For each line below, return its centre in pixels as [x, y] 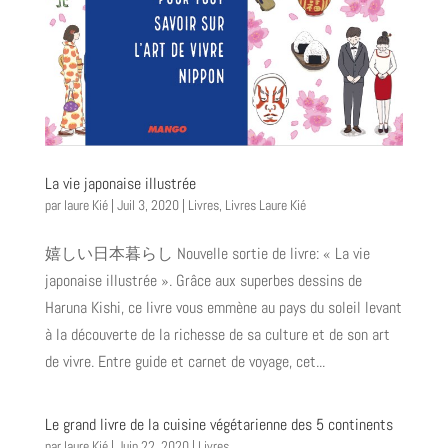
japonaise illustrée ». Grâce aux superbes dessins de [203, 281]
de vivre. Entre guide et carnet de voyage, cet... [184, 362]
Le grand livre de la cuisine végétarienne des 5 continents [218, 425]
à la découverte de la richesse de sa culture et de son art [217, 335]
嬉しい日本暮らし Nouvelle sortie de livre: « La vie [207, 254]
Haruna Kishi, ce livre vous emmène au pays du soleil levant [223, 308]
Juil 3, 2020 [147, 205]
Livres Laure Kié [265, 205]
